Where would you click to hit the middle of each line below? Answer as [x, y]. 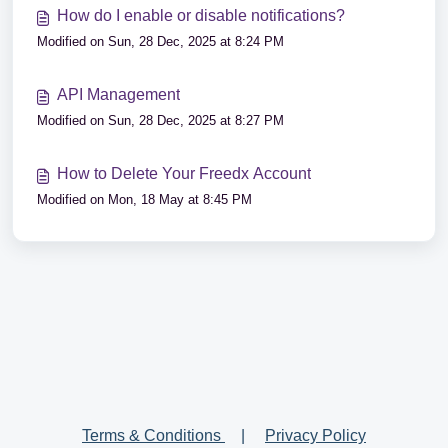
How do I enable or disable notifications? [201, 15]
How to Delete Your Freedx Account [184, 173]
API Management [118, 94]
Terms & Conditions [153, 435]
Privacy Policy [315, 435]
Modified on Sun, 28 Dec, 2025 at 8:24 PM [160, 41]
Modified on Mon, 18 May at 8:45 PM [144, 199]
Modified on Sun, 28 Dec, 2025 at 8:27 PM [160, 120]
